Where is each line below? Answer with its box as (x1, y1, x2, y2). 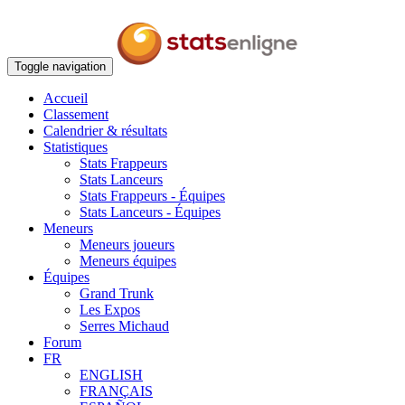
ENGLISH (80, 367, 143, 382)
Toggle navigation (14, 60, 106, 73)
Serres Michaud (80, 318, 169, 334)
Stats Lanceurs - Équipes (80, 204, 221, 220)
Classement (43, 107, 108, 122)
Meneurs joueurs (80, 237, 174, 252)
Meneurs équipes (80, 253, 176, 268)
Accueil (43, 90, 88, 106)
